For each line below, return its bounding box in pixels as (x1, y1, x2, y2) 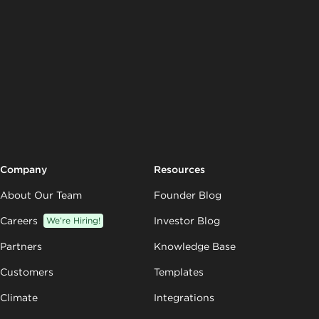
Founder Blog (154, 189, 221, 202)
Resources (154, 164, 205, 176)
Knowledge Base (154, 241, 236, 253)
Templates (154, 266, 204, 278)
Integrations (154, 292, 214, 304)
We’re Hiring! (46, 215, 100, 226)
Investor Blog (154, 215, 220, 227)
